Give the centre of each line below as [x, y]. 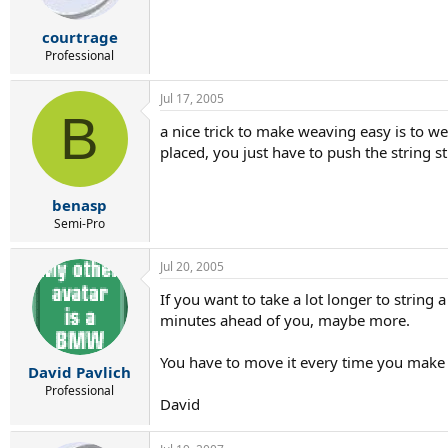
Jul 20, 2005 [192, 266]
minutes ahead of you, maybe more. [285, 319]
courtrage [79, 37]
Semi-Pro [79, 223]
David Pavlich [79, 372]
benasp [79, 204]
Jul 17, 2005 [192, 98]
